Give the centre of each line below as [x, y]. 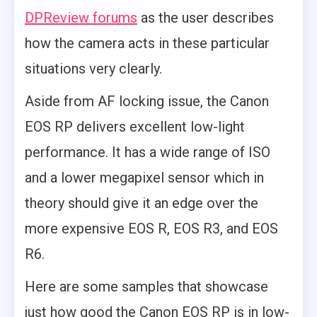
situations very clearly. [93, 69]
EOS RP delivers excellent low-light [135, 127]
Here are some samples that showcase [146, 287]
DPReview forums [81, 18]
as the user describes [206, 18]
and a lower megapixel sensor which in [144, 178]
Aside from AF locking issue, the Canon [147, 102]
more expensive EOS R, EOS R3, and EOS [151, 229]
